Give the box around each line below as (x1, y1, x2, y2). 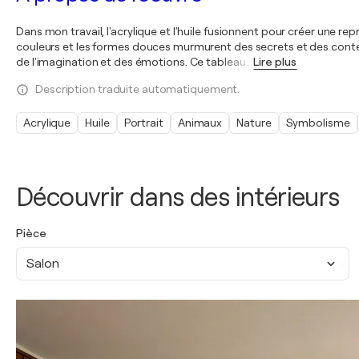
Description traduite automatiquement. (35, 83, 240, 95)
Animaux (177, 116, 223, 129)
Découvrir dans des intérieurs (16, 183, 340, 212)
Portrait (123, 116, 163, 129)
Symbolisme (285, 116, 350, 129)
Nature (236, 116, 272, 129)
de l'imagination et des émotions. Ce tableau (16, 55, 246, 68)
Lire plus (253, 55, 297, 68)
